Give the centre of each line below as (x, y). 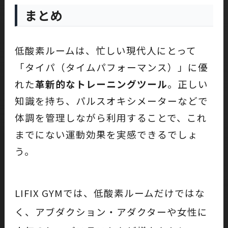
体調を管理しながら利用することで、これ (111, 117)
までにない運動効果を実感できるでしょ (106, 134)
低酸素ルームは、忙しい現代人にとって (105, 50)
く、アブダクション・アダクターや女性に (111, 211)
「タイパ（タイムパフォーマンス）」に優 (111, 67)
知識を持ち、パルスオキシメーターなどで (111, 100)
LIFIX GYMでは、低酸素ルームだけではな (110, 192)
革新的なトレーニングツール (101, 83)
